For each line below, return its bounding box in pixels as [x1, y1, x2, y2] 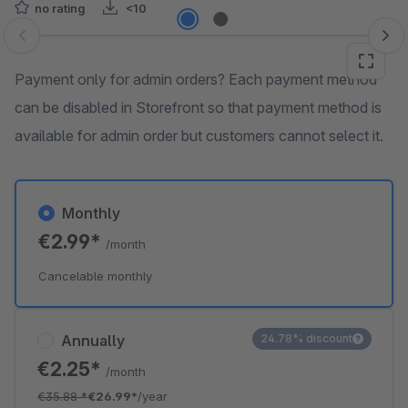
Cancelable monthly [38, 269, 152, 283]
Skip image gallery [14, 36, 133, 54]
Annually [61, 331, 125, 350]
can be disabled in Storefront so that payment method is [15, 98, 382, 117]
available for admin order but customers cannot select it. [15, 127, 383, 145]
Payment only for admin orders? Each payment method [15, 70, 377, 88]
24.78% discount [260, 331, 352, 345]
